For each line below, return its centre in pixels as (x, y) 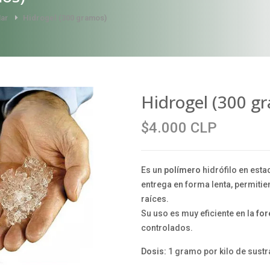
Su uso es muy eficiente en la (199, 213)
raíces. (156, 199)
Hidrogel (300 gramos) (65, 18)
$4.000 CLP (179, 128)
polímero (183, 170)
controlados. (167, 228)
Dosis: (154, 251)
